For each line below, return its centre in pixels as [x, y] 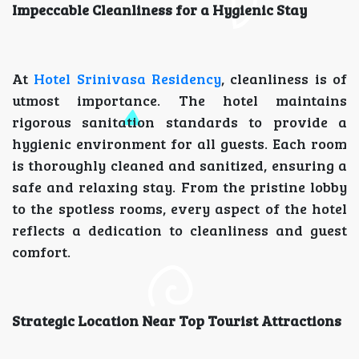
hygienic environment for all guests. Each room [179, 144]
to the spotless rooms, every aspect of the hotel [179, 209]
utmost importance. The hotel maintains [179, 101]
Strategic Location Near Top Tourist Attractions [177, 321]
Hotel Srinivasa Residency [128, 79]
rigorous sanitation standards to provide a [179, 122]
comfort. [41, 252]
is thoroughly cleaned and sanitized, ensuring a [179, 165]
